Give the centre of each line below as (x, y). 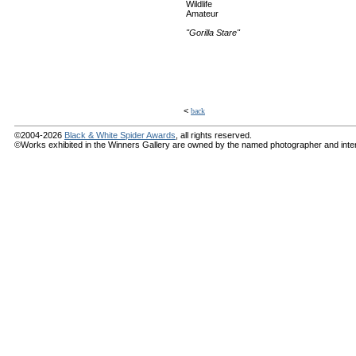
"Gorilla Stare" (213, 33)
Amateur (202, 14)
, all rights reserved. (214, 135)
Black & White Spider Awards (120, 135)
